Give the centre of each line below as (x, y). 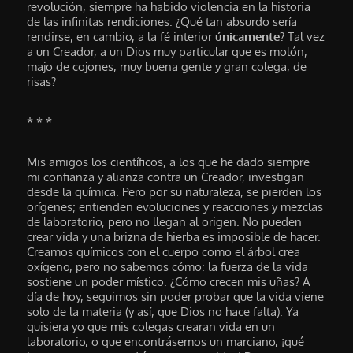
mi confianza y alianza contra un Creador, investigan (166, 177)
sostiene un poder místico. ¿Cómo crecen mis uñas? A (169, 282)
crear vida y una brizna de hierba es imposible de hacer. (174, 237)
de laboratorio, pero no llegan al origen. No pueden (165, 222)
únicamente (248, 36)
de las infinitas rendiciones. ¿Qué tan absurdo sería (162, 21)
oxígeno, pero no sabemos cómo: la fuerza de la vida (168, 267)
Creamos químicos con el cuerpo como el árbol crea (164, 252)
